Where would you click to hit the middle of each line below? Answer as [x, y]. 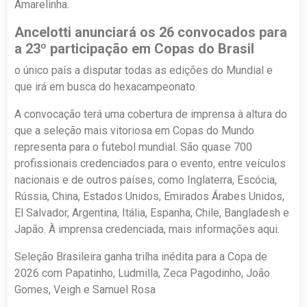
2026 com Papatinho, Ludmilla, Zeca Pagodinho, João [143, 273]
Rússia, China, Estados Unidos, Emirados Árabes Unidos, [150, 196]
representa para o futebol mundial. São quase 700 [134, 147]
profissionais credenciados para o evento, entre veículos [150, 163]
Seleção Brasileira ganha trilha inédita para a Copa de [141, 256]
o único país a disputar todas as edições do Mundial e [144, 70]
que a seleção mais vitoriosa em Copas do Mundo [135, 130]
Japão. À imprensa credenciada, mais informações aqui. [147, 229]
